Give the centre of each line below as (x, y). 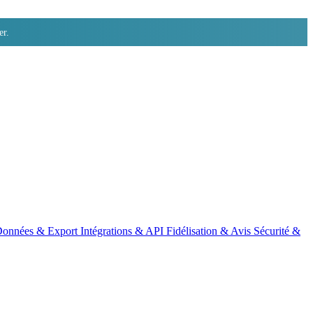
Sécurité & (277, 231)
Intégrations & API (123, 231)
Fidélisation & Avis (210, 231)
